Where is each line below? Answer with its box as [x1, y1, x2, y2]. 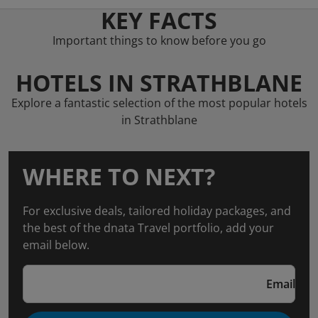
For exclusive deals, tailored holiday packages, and [23, 203, 291, 219]
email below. [23, 237, 89, 253]
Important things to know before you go [52, 33, 266, 48]
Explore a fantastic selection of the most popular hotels [11, 95, 307, 111]
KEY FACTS [101, 5, 217, 35]
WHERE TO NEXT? [23, 161, 215, 192]
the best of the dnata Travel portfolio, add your [23, 220, 274, 236]
